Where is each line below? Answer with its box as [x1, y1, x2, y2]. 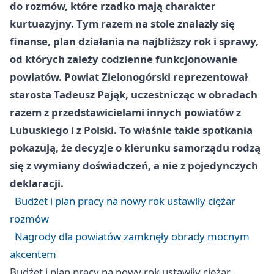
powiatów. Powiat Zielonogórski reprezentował [10, 70, 248, 84]
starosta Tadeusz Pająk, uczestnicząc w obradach [10, 87, 257, 102]
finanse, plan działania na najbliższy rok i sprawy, [10, 34, 259, 48]
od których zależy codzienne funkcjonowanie [10, 52, 237, 66]
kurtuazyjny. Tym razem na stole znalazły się [10, 17, 235, 31]
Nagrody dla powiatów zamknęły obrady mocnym [15, 229, 250, 243]
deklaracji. [10, 176, 64, 190]
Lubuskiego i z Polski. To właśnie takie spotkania [10, 123, 253, 137]
